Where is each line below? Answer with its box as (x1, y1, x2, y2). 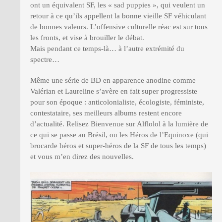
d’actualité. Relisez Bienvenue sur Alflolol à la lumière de (30, 119, 208, 128)
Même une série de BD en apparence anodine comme (30, 76, 196, 84)
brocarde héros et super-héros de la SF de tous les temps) (30, 141, 206, 150)
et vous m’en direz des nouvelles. (30, 152, 134, 161)
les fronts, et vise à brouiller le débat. (30, 33, 144, 42)
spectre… (30, 55, 59, 63)
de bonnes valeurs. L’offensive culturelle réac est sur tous (30, 22, 208, 31)
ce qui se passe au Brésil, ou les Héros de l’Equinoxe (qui (30, 130, 208, 139)
